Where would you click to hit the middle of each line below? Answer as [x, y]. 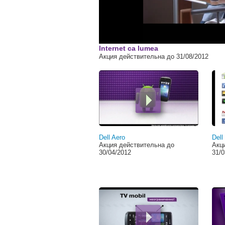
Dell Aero [112, 137]
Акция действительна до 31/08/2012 [153, 57]
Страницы [127, 77]
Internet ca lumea [128, 48]
